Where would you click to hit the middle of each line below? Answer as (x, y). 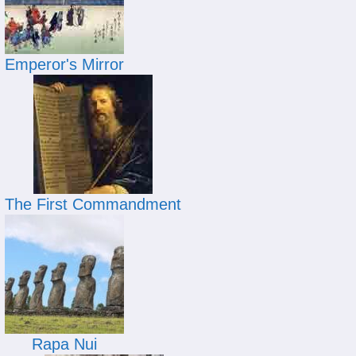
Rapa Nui (64, 344)
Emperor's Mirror (64, 64)
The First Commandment (93, 204)
